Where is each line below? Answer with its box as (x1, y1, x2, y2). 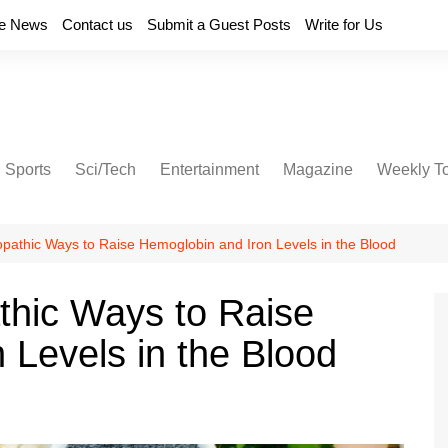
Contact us (62, 16, 133, 33)
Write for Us (305, 16, 383, 33)
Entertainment (160, 161, 259, 178)
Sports (5, 161, 51, 178)
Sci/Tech (75, 161, 136, 178)
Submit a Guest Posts (147, 16, 291, 33)
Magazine (283, 161, 353, 178)
